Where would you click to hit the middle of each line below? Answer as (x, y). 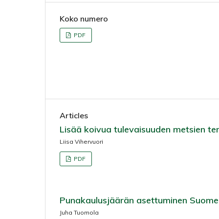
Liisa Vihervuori (81, 141)
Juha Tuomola (79, 212)
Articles (74, 115)
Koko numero (84, 18)
